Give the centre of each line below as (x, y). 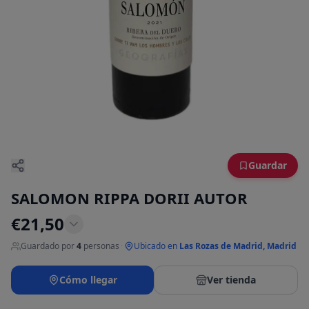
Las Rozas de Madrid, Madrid (238, 246)
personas (101, 246)
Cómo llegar (88, 280)
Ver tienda (231, 280)
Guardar (268, 166)
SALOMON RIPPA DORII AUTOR (129, 198)
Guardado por (48, 246)
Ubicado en (156, 246)
